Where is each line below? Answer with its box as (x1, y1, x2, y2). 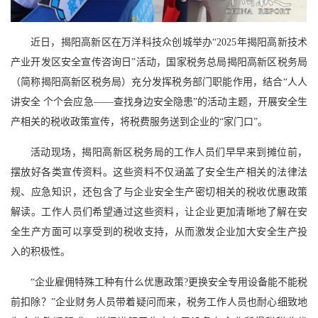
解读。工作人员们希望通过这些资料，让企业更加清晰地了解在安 (11, 206, 307, 217)
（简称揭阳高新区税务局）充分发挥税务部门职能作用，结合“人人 (11, 76, 307, 87)
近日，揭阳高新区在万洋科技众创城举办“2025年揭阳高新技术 (31, 36, 307, 48)
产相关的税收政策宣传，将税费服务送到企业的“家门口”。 (11, 116, 268, 127)
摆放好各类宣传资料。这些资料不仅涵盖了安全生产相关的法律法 (11, 166, 307, 177)
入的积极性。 (11, 246, 70, 257)
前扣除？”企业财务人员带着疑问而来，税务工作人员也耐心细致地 (11, 296, 307, 307)
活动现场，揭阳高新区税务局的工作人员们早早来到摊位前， (31, 146, 307, 158)
